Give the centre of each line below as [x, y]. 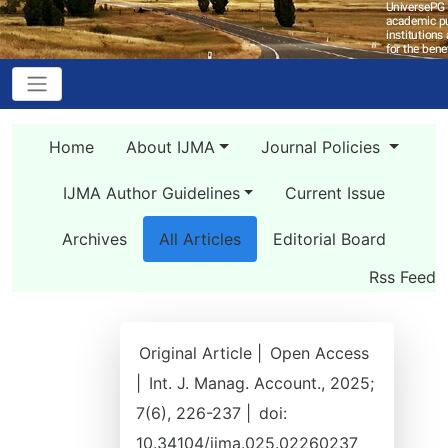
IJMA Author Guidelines [151, 193]
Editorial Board [329, 239]
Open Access [319, 353]
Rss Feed [402, 277]
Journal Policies [323, 147]
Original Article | [203, 353]
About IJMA [171, 147]
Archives [94, 239]
